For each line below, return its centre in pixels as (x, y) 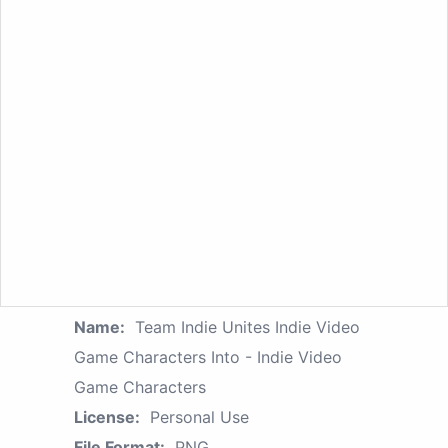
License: (107, 417)
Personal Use (199, 417)
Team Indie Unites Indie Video (247, 327)
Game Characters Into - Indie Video (208, 357)
